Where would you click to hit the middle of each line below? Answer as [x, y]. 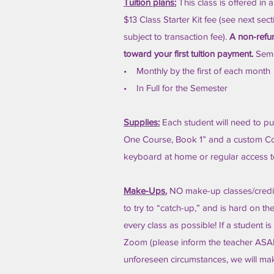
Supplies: [142, 122]
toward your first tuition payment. [190, 54]
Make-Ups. [145, 191]
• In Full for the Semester [177, 88]
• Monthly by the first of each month [197, 71]
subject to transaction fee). [176, 36]
